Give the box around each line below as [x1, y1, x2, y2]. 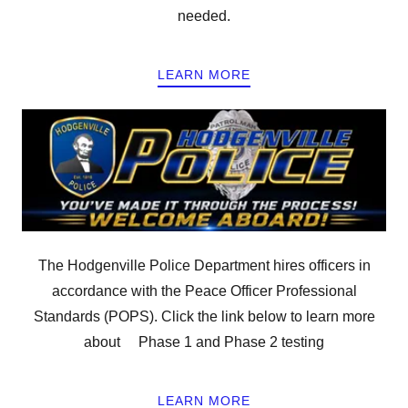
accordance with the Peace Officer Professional [51, 282, 357, 299]
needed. [178, 8, 230, 25]
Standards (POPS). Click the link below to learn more [33, 308, 375, 324]
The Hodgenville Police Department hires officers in [37, 257, 371, 273]
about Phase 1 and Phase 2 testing [84, 333, 324, 350]
